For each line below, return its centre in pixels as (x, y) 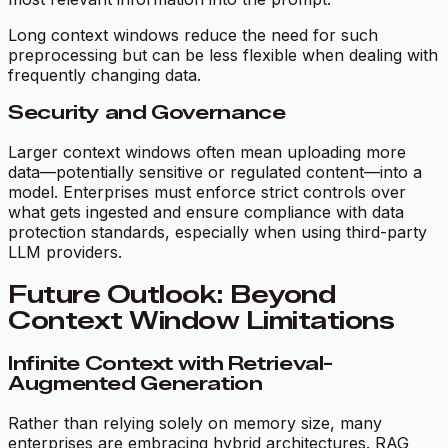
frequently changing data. (104, 74)
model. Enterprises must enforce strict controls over (207, 192)
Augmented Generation (135, 383)
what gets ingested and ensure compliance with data (206, 212)
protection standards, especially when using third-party (217, 232)
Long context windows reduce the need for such (193, 34)
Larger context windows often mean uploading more (207, 152)
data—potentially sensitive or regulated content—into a (215, 172)
